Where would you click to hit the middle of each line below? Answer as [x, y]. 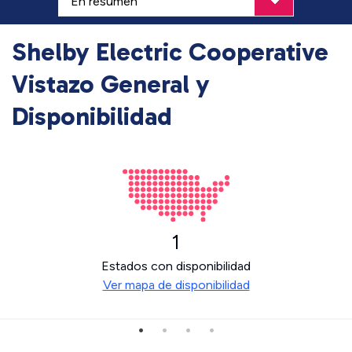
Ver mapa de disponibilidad [176, 285]
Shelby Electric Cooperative [170, 52]
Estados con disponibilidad [176, 266]
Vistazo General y [111, 84]
